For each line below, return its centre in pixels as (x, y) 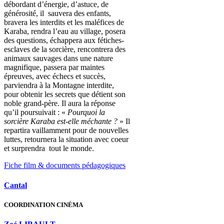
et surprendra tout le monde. (49, 148)
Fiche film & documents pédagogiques (65, 165)
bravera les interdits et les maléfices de (64, 22)
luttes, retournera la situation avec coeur (66, 139)
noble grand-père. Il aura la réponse (60, 103)
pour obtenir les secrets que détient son (65, 94)
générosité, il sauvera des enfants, (57, 13)
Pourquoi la (86, 112)
